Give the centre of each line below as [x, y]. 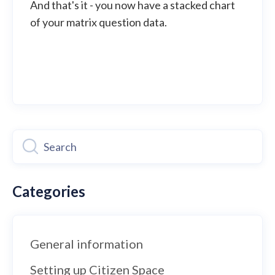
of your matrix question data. [99, 22]
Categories [49, 191]
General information [87, 243]
